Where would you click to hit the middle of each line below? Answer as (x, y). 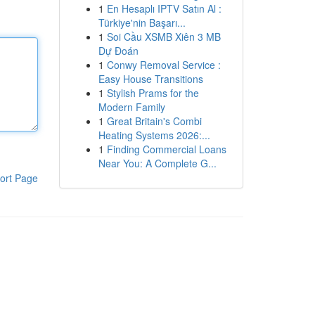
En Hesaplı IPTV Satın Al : (164, 8)
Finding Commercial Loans (166, 149)
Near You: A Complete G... (157, 163)
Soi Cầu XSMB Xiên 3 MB (163, 37)
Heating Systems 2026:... (154, 135)
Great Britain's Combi (154, 121)
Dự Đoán (118, 51)
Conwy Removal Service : (163, 65)
